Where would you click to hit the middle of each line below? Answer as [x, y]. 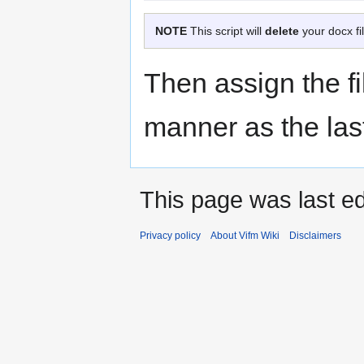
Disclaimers [315, 236]
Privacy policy [170, 236]
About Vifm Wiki [245, 236]
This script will [226, 31]
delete [282, 31]
